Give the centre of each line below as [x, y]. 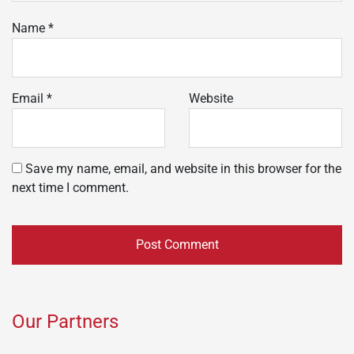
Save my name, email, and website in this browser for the [183, 168]
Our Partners [65, 321]
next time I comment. [70, 187]
